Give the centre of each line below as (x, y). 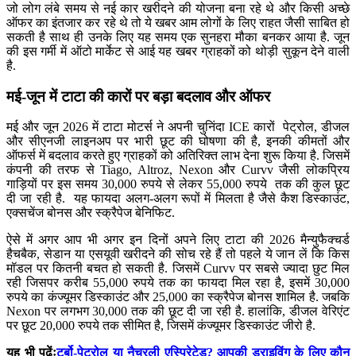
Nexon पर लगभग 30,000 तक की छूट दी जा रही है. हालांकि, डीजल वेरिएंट (178, 311)
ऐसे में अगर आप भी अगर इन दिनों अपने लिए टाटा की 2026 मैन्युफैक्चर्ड (178, 240)
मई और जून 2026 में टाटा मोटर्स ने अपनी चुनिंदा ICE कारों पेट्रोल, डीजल (178, 127)
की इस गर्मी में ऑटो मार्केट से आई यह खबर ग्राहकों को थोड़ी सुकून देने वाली (178, 51)
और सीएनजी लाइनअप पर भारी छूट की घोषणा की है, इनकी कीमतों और (178, 141)
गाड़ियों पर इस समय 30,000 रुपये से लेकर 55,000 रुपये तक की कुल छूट (178, 184)
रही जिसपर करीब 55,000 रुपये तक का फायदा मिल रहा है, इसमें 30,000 (178, 283)
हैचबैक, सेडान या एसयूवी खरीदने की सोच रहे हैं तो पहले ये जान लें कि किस (178, 254)
